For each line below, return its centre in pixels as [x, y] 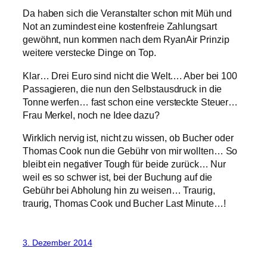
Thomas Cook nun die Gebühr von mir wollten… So [130, 150]
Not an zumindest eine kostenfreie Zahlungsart [120, 27]
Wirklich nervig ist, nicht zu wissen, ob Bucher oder [128, 137]
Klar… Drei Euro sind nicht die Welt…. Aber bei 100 [130, 75]
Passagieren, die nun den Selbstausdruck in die [122, 89]
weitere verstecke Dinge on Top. [89, 53]
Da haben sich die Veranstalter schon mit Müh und [128, 13]
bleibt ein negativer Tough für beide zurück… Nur [125, 164]
